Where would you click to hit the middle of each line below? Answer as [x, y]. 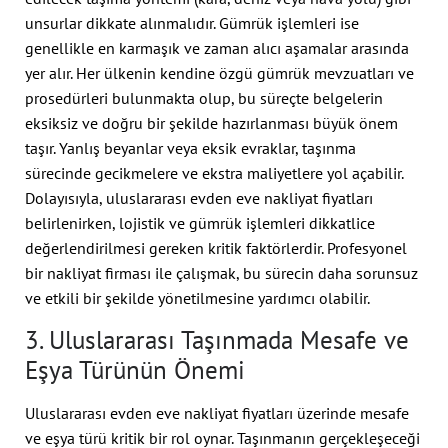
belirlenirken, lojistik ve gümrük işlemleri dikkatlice [200, 222]
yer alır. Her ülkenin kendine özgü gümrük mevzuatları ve [219, 72]
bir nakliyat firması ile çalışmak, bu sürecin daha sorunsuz [221, 272]
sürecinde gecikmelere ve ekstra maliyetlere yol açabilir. [214, 172]
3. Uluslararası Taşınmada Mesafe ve [217, 339]
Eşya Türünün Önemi [135, 369]
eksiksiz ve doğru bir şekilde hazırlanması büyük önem [211, 122]
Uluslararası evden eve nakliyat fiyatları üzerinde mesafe [217, 412]
